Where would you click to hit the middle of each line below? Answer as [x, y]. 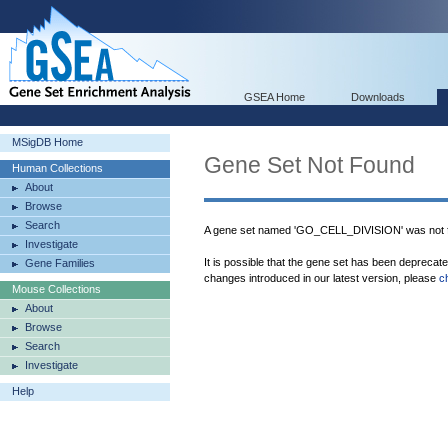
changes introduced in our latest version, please [321, 278]
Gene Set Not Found [309, 165]
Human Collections [57, 168]
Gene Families [60, 263]
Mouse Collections [56, 289]
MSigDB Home [47, 142]
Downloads [378, 97]
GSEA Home [274, 97]
